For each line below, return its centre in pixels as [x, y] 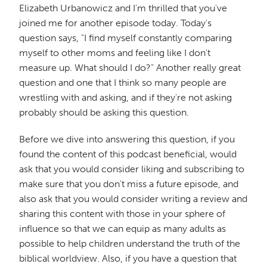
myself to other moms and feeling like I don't [115, 52]
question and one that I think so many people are [123, 82]
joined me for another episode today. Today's [115, 23]
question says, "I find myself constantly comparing [125, 38]
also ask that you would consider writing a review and [133, 198]
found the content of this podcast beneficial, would [128, 154]
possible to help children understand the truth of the [130, 243]
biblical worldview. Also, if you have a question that [128, 258]
